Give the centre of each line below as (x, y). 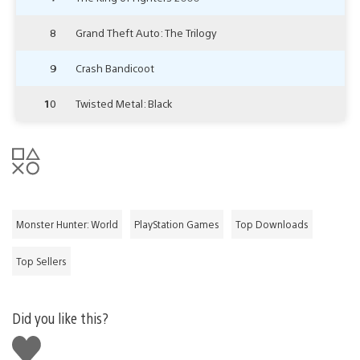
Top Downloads (272, 224)
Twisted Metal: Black (124, 103)
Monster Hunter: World (67, 224)
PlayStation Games (177, 224)
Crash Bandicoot (115, 67)
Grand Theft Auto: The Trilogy (146, 32)
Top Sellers (41, 261)
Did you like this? (60, 317)
